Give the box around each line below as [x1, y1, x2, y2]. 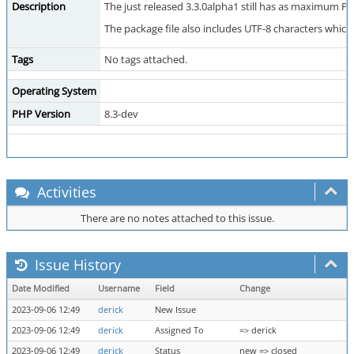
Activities [33, 183, 96, 201]
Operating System [12, 84, 96, 98]
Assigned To [155, 325, 204, 336]
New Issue [155, 304, 196, 315]
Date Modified [12, 283, 70, 294]
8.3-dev [104, 107, 138, 121]
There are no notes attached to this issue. [80, 211, 274, 225]
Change [239, 283, 270, 294]
